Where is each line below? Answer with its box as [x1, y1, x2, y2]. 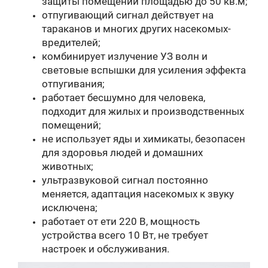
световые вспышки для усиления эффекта [42, 63, 246, 76]
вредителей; [42, 36, 100, 48]
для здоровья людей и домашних [42, 146, 203, 159]
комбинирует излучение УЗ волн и [42, 50, 208, 62]
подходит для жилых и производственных [42, 105, 244, 117]
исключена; [42, 201, 98, 214]
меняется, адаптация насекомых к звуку [42, 187, 234, 200]
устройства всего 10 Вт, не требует [42, 229, 208, 241]
